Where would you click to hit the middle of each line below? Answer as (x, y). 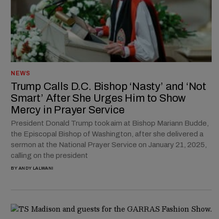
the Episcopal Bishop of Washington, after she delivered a (107, 134)
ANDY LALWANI (36, 168)
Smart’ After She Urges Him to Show (99, 99)
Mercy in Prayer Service (68, 110)
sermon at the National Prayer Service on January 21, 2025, (109, 145)
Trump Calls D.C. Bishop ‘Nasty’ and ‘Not (109, 87)
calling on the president (49, 156)
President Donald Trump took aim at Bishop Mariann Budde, (110, 123)
